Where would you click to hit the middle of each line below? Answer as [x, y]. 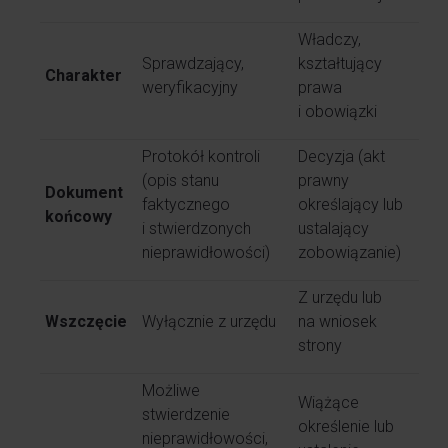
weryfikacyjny [190, 87]
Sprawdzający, [193, 63]
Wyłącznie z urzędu [209, 321]
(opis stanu [180, 180]
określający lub [350, 204]
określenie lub [346, 426]
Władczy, [329, 39]
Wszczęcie [86, 321]
